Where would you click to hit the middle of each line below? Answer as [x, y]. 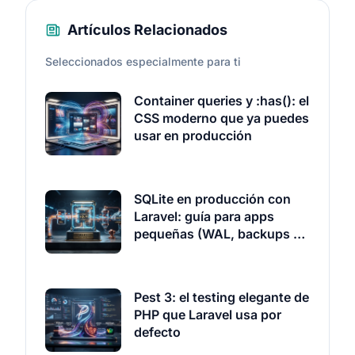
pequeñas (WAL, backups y [217, 234]
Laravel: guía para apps [204, 216]
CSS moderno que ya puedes [221, 118]
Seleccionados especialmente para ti [143, 61]
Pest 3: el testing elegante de [221, 297]
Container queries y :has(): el [221, 101]
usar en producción [193, 136]
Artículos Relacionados [147, 30]
